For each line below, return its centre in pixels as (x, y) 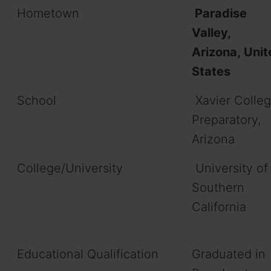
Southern (218, 187)
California (219, 207)
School (37, 100)
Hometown (48, 13)
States (211, 71)
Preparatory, (226, 119)
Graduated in (229, 254)
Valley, (211, 32)
